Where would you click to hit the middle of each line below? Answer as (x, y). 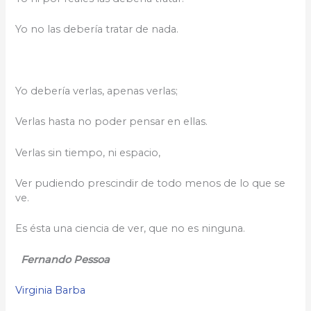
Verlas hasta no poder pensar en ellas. (112, 122)
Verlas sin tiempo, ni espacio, (88, 152)
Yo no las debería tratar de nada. (97, 30)
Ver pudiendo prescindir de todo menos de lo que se (151, 184)
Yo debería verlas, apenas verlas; (97, 91)
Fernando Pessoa (64, 259)
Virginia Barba (51, 291)
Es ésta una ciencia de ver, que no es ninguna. (131, 229)
